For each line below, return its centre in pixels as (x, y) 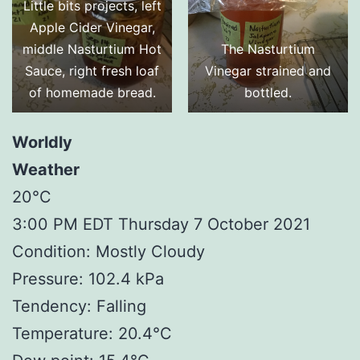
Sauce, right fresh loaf (92, 70)
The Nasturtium (268, 49)
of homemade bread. (92, 92)
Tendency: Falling (79, 306)
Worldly (42, 142)
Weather (46, 169)
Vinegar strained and (268, 70)
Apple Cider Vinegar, (92, 27)
